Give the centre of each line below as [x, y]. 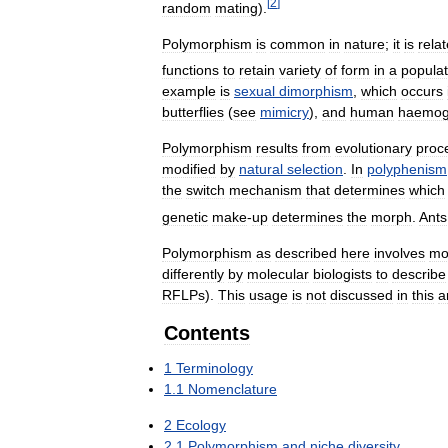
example [189, 91]
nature [364, 43]
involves [399, 252]
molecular [278, 273]
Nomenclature [232, 388]
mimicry [284, 112]
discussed [361, 294]
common [297, 43]
